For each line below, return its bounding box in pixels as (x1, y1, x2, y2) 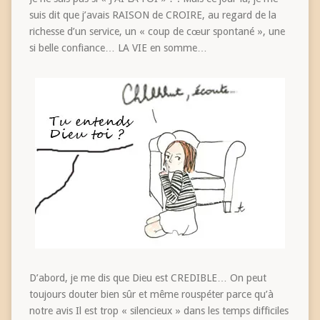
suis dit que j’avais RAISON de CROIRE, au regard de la (29, 9, 276, 21)
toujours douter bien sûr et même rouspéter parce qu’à (29, 288, 274, 300)
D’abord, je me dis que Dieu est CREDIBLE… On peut (29, 271, 266, 284)
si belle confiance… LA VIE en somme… (29, 41, 207, 54)
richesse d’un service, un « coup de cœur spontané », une (29, 25, 285, 37)
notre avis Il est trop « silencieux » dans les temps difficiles (29, 304, 289, 316)
